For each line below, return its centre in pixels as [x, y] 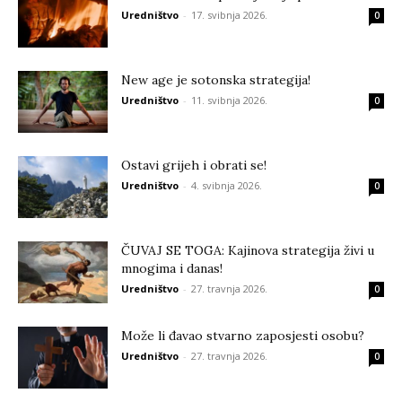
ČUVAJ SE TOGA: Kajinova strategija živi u [248, 250]
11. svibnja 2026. [229, 100]
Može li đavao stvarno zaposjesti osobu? [243, 336]
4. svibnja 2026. [227, 185]
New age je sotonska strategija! [216, 80]
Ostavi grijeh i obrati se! [194, 165]
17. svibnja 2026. [229, 15]
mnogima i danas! [172, 268]
